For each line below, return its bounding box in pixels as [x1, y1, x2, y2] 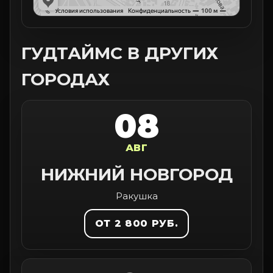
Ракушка [115, 190, 158, 202]
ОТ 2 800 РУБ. [94, 218, 179, 229]
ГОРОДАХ [21, 69, 110, 90]
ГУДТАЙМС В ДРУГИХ [21, 43, 218, 63]
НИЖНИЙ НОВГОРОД [40, 164, 233, 185]
